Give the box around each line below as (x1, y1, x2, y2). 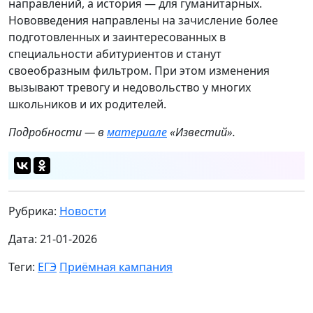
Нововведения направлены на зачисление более (8, 13, 278, 29)
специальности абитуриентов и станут (8, 46, 221, 62)
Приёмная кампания (59, 259, 173, 275)
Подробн (8, 124, 54, 140)
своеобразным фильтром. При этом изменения (8, 63, 270, 79)
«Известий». (167, 124, 235, 140)
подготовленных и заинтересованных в (8, 29, 226, 45)
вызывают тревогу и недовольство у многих (8, 80, 251, 96)
